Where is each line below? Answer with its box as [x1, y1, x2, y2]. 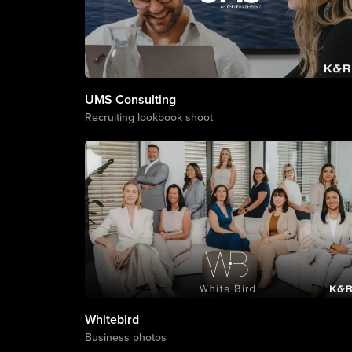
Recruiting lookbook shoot [84, 109, 213, 125]
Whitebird [84, 310, 139, 328]
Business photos [84, 329, 167, 345]
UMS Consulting [84, 90, 176, 108]
